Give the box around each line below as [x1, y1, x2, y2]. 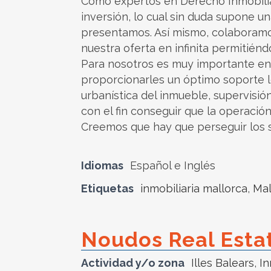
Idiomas [81, 159, 123, 172]
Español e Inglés [130, 159, 215, 172]
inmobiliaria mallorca [140, 182, 247, 195]
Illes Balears [191, 256, 254, 269]
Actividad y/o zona [81, 256, 184, 269]
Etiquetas [81, 182, 134, 195]
